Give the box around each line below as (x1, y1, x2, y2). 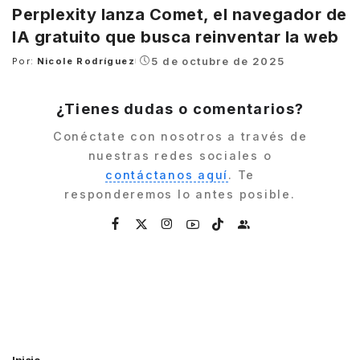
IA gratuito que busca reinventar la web (12, 27, 339, 47)
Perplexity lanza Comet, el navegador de (12, 5, 347, 25)
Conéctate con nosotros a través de (52, 129, 308, 143)
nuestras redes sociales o (88, 148, 272, 162)
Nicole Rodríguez (36, 55, 136, 67)
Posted (11, 61, 51, 73)
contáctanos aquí (105, 167, 228, 182)
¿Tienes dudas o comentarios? (55, 100, 305, 118)
